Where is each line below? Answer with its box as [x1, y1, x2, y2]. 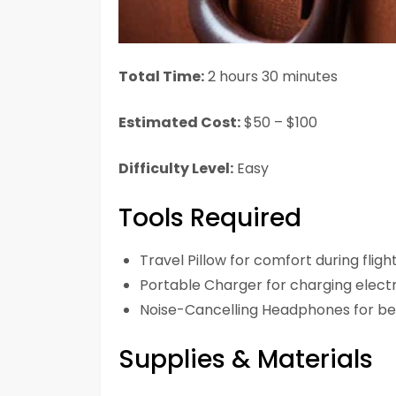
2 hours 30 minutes [204, 66, 338, 88]
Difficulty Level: [118, 158, 233, 179]
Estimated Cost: [118, 112, 240, 133]
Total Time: [118, 66, 204, 88]
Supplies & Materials [118, 342, 373, 377]
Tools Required [118, 201, 301, 236]
